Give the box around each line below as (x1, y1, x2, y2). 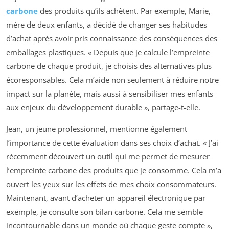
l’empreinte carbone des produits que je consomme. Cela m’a (6, 165, 221, 176)
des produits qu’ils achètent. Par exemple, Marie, (38, 6, 211, 16)
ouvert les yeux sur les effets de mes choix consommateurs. (6, 179, 216, 190)
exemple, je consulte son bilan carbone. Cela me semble (6, 207, 203, 217)
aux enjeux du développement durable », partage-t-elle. (6, 102, 200, 113)
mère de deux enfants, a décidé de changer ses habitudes (6, 19, 207, 30)
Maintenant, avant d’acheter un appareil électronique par (6, 193, 205, 203)
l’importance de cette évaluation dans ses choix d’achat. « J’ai (6, 138, 218, 148)
